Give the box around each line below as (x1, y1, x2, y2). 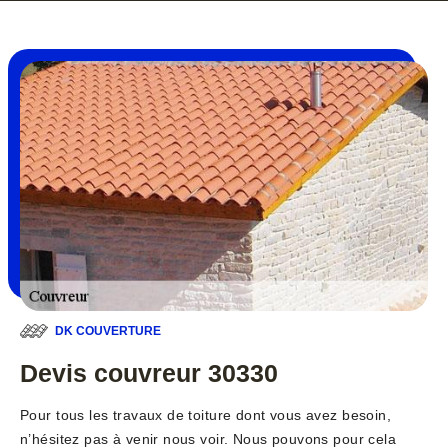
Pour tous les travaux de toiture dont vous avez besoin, (20, 407, 392, 424)
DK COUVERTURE (55, 324, 161, 339)
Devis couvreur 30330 (20, 359, 278, 388)
